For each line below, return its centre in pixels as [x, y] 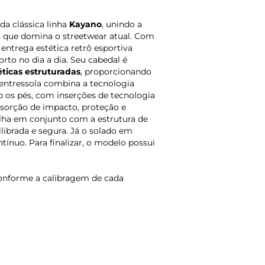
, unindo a [122, 25]
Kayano [85, 25]
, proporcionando [116, 72]
